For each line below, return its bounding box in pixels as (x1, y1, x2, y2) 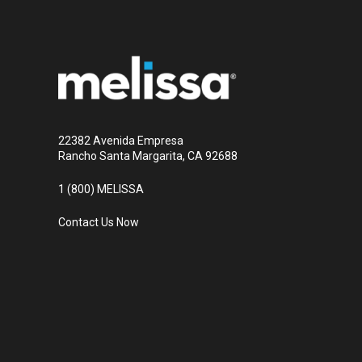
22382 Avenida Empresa (58, 133, 183, 147)
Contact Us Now (58, 216, 139, 229)
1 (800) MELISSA (58, 183, 144, 196)
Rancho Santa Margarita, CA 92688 (58, 149, 238, 162)
